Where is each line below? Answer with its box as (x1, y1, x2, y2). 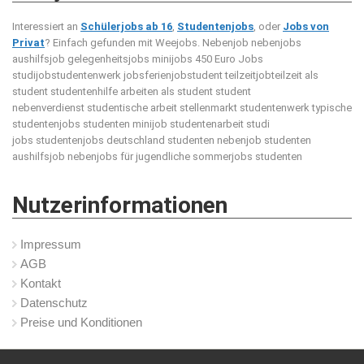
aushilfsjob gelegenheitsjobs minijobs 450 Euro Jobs (12, 53, 263, 66)
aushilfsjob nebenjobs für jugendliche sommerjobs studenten (12, 150, 302, 163)
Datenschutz (20, 296, 88, 310)
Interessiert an (12, 20, 80, 33)
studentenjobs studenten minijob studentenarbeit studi (12, 118, 270, 131)
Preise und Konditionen (20, 315, 142, 330)
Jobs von (283, 20, 329, 33)
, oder (253, 20, 283, 33)
